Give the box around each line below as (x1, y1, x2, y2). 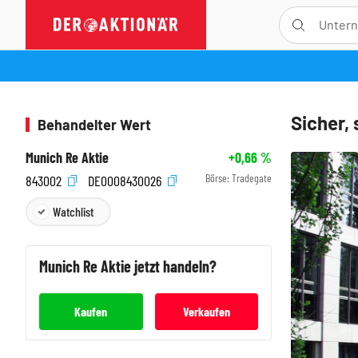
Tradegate (232, 171, 272, 185)
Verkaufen (182, 303, 230, 319)
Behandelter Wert (38, 116, 151, 133)
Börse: (205, 171, 232, 185)
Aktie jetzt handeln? (101, 256, 217, 276)
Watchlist (53, 203, 93, 219)
